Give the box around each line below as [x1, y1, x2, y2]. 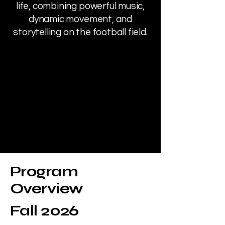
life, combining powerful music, [16, 1, 145, 11]
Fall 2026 [10, 202, 79, 219]
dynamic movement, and [28, 14, 132, 24]
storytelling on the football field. [13, 27, 148, 37]
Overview [10, 180, 83, 197]
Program [10, 163, 78, 180]
